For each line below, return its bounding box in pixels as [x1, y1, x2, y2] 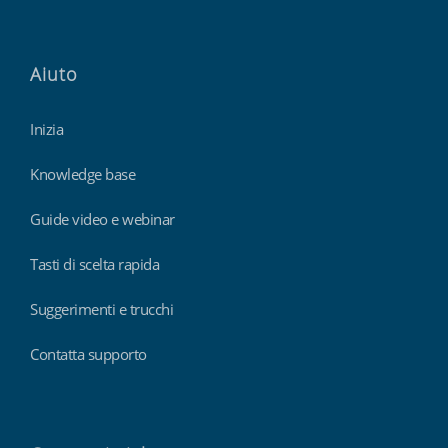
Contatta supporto [30, 343, 147, 364]
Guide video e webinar [30, 208, 175, 229]
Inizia [30, 118, 63, 139]
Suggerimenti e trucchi [30, 298, 173, 319]
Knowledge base [30, 163, 135, 184]
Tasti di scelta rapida [30, 253, 159, 274]
